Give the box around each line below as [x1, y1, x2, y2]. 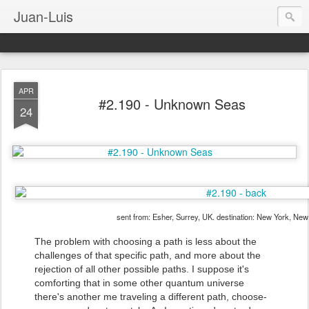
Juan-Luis [14, 6, 73, 26]
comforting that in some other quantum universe [34, 277, 244, 288]
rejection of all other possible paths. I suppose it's [34, 263, 249, 275]
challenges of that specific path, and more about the [34, 250, 261, 261]
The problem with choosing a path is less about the [34, 236, 257, 247]
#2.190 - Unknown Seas [98, 94, 246, 114]
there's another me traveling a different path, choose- [34, 291, 267, 302]
